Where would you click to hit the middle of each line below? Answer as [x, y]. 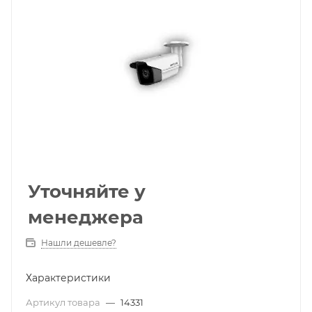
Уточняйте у [87, 192]
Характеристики [68, 278]
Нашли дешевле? [79, 243]
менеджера [86, 217]
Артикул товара [64, 302]
